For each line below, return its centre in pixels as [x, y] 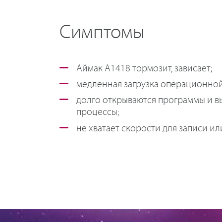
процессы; [98, 112]
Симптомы [102, 33]
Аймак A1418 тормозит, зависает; [144, 69]
